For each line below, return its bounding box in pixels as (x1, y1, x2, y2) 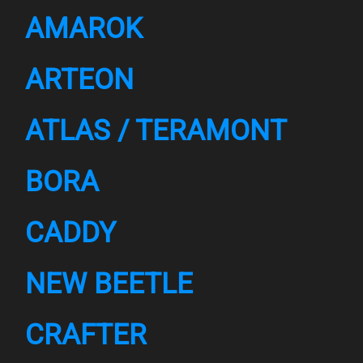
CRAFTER (25, 318, 147, 352)
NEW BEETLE (25, 267, 194, 301)
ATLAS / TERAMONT (25, 114, 288, 147)
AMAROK (25, 12, 143, 45)
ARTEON (25, 63, 135, 96)
